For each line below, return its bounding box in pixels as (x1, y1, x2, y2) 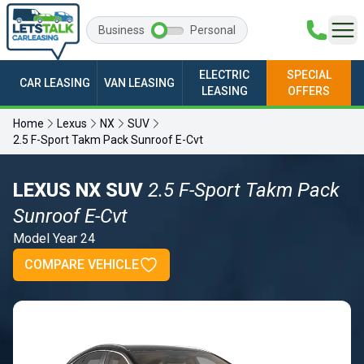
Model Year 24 (13, 231, 95, 247)
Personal (190, 24, 236, 37)
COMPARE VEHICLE (24, 257, 139, 273)
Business (98, 24, 145, 37)
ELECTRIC (199, 68, 250, 82)
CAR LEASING (19, 76, 91, 90)
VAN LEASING (104, 76, 175, 90)
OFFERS (288, 84, 331, 98)
